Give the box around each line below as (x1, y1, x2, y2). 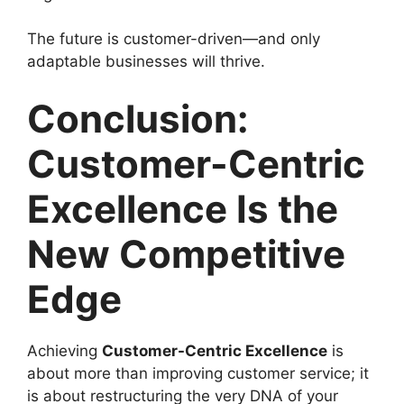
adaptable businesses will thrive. (27, 52, 265, 70)
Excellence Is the (27, 185, 338, 232)
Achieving (27, 341, 102, 360)
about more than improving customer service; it (27, 363, 369, 382)
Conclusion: (27, 95, 249, 142)
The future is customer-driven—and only (27, 30, 320, 48)
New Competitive (27, 230, 345, 277)
